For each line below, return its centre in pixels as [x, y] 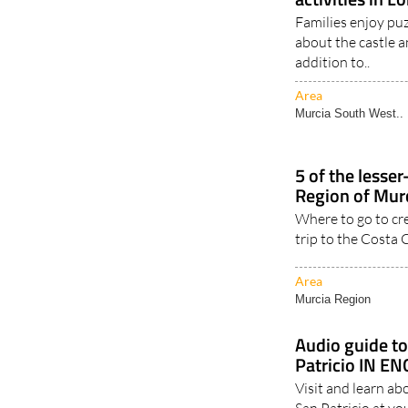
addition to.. [333, 62]
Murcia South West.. [350, 113]
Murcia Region [333, 299]
